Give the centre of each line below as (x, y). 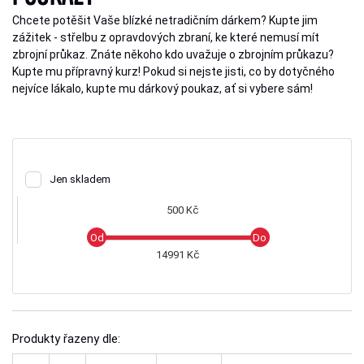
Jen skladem (80, 179)
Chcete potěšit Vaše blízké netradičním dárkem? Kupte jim (165, 20)
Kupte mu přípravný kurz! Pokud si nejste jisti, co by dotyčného (173, 71)
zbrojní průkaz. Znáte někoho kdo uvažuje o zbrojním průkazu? (173, 54)
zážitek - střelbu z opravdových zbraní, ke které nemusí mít (166, 37)
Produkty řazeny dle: (66, 339)
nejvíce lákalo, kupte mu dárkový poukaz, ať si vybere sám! (162, 89)
